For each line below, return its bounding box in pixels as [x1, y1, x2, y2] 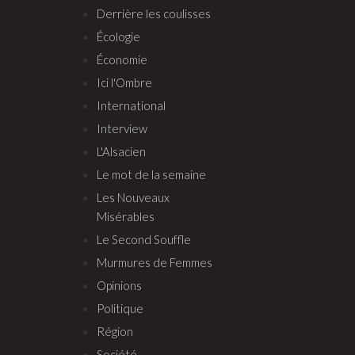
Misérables [97, 208, 155, 223]
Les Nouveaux [97, 189, 170, 204]
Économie [97, 52, 147, 67]
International [97, 97, 166, 113]
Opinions [97, 277, 142, 292]
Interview [97, 120, 147, 136]
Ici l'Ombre [97, 74, 152, 90]
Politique [97, 300, 143, 315]
